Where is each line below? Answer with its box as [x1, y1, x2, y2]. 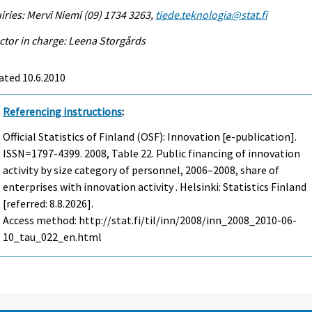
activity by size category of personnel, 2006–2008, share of [3, 163, 280, 178]
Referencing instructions [3, 104, 123, 118]
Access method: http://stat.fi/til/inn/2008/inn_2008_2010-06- [3, 213, 297, 228]
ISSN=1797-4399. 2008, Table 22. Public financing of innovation [3, 146, 301, 161]
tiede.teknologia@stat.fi [155, 7, 268, 22]
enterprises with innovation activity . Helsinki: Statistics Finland [3, 180, 307, 194]
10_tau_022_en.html [3, 230, 102, 244]
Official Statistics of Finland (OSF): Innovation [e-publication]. [3, 130, 297, 144]
